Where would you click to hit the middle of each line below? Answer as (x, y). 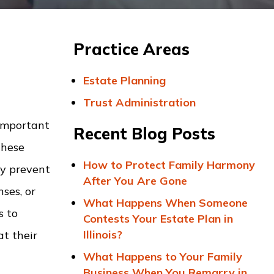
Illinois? (103, 235)
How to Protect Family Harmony (169, 165)
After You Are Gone (135, 181)
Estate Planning (124, 80)
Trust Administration (139, 102)
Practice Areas (131, 49)
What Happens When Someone (165, 203)
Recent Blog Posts (144, 134)
